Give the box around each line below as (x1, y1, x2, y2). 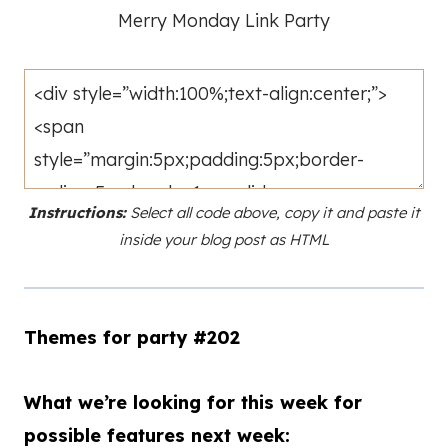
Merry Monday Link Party (118, 8, 330, 32)
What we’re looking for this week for (24, 390, 362, 414)
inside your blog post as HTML (119, 229, 329, 249)
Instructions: (28, 202, 126, 222)
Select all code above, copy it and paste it (126, 202, 420, 222)
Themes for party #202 (24, 325, 240, 349)
